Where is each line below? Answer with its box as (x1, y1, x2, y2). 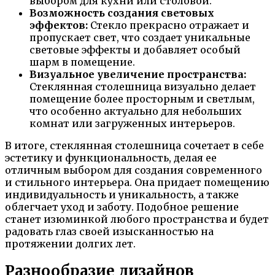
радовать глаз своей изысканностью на (5, 225, 214, 238)
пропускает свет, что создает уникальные (29, 31, 250, 44)
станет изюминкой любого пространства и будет (5, 212, 269, 225)
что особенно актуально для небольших (29, 104, 242, 117)
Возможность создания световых (29, 6, 214, 19)
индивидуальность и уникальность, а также (5, 188, 239, 201)
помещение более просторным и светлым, (29, 92, 255, 105)
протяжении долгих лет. (5, 237, 136, 250)
